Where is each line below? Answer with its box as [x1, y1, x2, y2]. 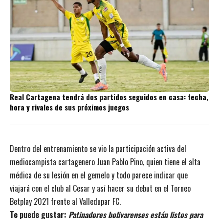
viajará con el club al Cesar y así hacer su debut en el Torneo [10, 182, 191, 194]
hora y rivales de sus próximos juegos [10, 101, 129, 112]
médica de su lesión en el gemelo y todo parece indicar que [10, 169, 188, 181]
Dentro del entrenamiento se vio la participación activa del [10, 142, 186, 154]
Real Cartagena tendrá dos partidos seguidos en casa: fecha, [10, 91, 208, 102]
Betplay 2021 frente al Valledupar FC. [10, 195, 121, 207]
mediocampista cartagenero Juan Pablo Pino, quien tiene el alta [10, 155, 200, 168]
